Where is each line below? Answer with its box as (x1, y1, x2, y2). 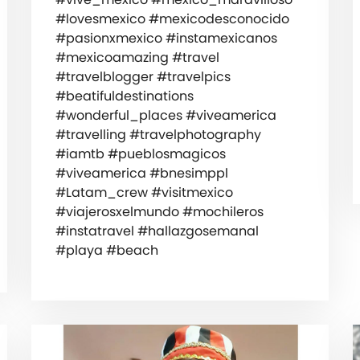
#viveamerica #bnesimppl (55, 164, 228, 183)
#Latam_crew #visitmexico (55, 183, 233, 202)
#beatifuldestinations (55, 87, 194, 106)
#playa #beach (55, 241, 158, 260)
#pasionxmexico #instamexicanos (55, 29, 277, 48)
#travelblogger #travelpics (55, 67, 231, 87)
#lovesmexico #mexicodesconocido (55, 10, 289, 29)
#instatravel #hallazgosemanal (55, 222, 259, 241)
